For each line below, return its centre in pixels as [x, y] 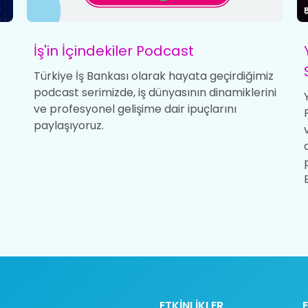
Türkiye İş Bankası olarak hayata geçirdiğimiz [153, 76]
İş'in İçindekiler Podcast [113, 51]
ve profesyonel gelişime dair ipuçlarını [135, 109]
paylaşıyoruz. [68, 125]
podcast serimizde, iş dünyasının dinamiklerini [155, 92]
